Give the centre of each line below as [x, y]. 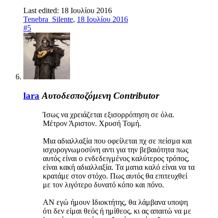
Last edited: [42, 11]
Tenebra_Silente [48, 19]
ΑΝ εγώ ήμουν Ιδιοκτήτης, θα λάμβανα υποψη [115, 202]
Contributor [136, 95]
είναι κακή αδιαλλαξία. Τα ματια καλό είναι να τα [119, 167]
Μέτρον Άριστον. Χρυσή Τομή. [92, 123]
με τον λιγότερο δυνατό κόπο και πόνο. [103, 184]
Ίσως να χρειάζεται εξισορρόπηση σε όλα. [109, 114]
